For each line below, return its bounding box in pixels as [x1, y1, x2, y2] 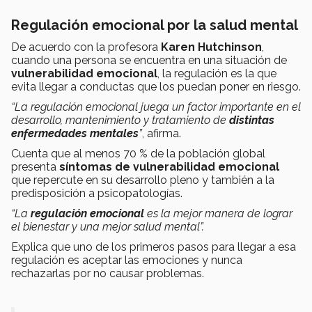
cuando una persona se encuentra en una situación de [11, 53, 287, 67]
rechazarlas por [11, 266, 93, 280]
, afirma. [142, 126, 181, 140]
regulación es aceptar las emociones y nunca [11, 253, 242, 267]
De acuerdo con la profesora [11, 40, 161, 54]
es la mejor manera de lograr [144, 206, 292, 220]
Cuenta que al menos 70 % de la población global [11, 146, 265, 160]
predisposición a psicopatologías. [11, 186, 182, 200]
